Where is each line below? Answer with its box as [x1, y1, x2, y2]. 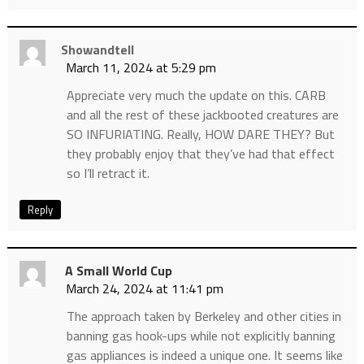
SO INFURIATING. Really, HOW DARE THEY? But [66, 124, 335, 145]
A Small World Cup [64, 261, 172, 281]
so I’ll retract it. [66, 163, 149, 184]
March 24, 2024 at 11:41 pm [65, 279, 223, 299]
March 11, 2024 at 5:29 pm [65, 58, 216, 78]
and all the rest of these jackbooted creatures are [66, 105, 339, 125]
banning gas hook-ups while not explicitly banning [66, 326, 336, 346]
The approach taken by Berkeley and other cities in [66, 306, 341, 327]
